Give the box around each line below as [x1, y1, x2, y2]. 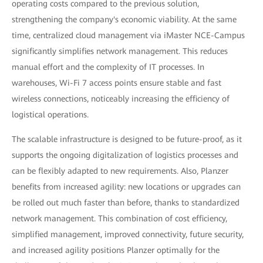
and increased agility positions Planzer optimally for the [12, 245, 220, 255]
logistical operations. [12, 109, 89, 119]
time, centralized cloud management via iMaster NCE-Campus [12, 30, 245, 40]
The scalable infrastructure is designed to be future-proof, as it [12, 134, 242, 144]
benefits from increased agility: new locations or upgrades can [12, 181, 241, 191]
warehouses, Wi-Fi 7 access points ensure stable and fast [12, 77, 221, 87]
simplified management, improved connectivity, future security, [12, 229, 244, 239]
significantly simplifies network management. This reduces [12, 46, 228, 56]
